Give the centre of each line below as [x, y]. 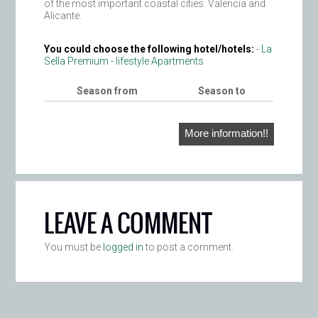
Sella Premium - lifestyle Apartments [124, 61]
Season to [222, 91]
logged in [124, 247]
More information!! [226, 133]
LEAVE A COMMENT [128, 224]
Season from [108, 91]
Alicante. [63, 16]
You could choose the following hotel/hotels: [150, 49]
